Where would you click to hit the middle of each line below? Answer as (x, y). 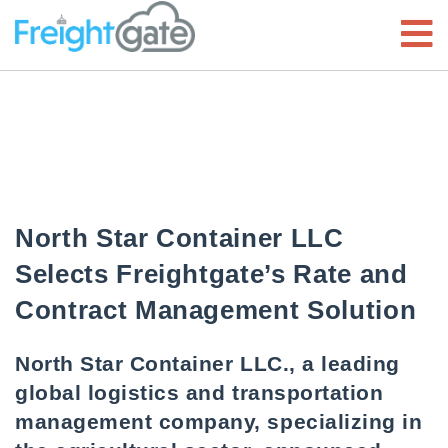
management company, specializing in (219, 421)
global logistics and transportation (199, 392)
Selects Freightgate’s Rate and (211, 274)
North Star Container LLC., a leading (207, 363)
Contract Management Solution (216, 310)
